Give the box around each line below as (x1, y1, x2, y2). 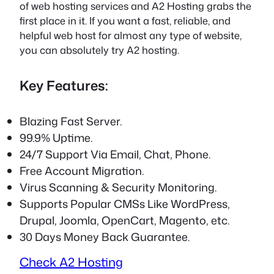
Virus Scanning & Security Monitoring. (20, 179, 217, 196)
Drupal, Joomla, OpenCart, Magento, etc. (20, 212, 229, 229)
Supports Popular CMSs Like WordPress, (20, 196, 230, 212)
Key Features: (20, 76, 108, 95)
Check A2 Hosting (20, 253, 123, 270)
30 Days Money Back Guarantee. (20, 229, 190, 245)
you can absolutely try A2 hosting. (20, 42, 179, 57)
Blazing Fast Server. (20, 113, 122, 130)
